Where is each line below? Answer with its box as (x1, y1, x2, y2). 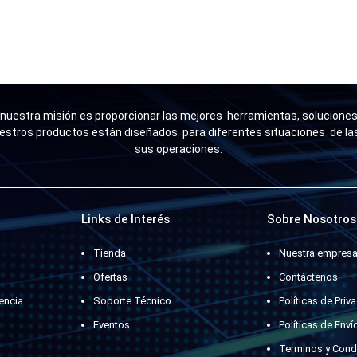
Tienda (92, 246, 126, 259)
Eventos (92, 318, 130, 331)
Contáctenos (279, 270, 339, 283)
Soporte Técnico (92, 294, 171, 307)
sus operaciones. (135, 143, 222, 156)
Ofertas (92, 270, 127, 283)
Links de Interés (80, 211, 170, 226)
